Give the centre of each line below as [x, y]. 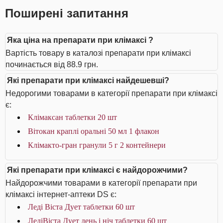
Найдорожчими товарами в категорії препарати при [101, 183]
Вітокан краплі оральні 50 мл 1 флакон [94, 131]
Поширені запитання [67, 13]
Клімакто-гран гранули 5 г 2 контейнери [97, 145]
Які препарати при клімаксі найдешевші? [88, 80]
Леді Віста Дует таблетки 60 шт [81, 207]
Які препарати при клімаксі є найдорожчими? [97, 170]
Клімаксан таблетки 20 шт [72, 117]
